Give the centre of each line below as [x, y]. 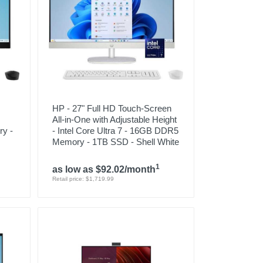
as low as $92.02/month [104, 169]
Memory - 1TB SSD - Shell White [115, 142]
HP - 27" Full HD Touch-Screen [112, 108]
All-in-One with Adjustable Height [114, 119]
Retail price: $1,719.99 [83, 179]
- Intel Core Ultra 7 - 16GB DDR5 [115, 131]
